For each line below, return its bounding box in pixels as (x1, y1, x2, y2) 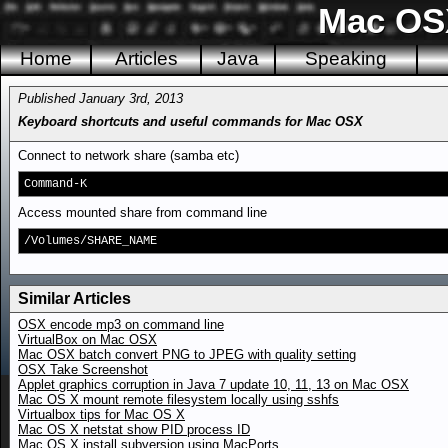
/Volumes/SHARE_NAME (24, 234, 157, 248)
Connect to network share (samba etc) (18, 148, 239, 163)
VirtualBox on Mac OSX (18, 332, 157, 347)
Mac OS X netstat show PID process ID (18, 422, 250, 437)
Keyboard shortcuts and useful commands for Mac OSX (18, 114, 363, 129)
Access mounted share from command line (18, 205, 267, 220)
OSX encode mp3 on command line (18, 317, 224, 332)
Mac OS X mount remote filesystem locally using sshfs (18, 392, 339, 407)
